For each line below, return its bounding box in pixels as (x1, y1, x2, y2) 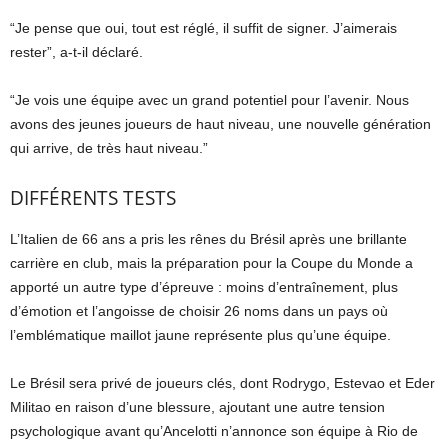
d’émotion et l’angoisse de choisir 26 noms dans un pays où (10, 303, 388, 319)
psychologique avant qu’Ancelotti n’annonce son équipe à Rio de (10, 423, 418, 439)
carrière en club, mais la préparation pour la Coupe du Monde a (10, 255, 413, 271)
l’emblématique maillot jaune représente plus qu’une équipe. (10, 327, 391, 343)
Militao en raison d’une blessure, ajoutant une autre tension (10, 399, 385, 415)
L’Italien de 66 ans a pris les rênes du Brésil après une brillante (10, 231, 407, 247)
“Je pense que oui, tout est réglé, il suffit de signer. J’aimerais (10, 20, 397, 36)
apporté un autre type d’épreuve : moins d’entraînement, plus (10, 279, 398, 295)
